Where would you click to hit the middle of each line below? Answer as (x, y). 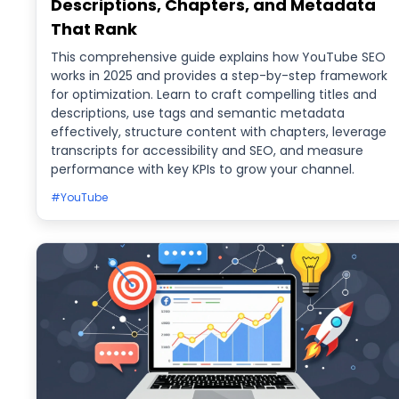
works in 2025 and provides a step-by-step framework (219, 76)
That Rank (94, 29)
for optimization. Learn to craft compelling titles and (214, 94)
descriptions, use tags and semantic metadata (198, 113)
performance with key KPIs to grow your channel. (203, 169)
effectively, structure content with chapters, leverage (219, 132)
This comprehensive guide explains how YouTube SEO (218, 57)
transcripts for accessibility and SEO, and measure (207, 151)
